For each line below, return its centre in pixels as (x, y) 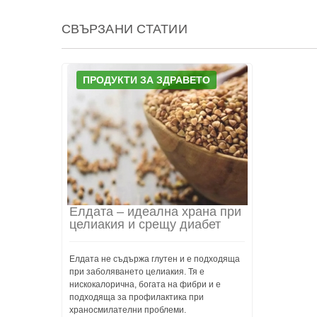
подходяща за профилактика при (137, 297)
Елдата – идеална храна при (155, 212)
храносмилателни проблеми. (128, 310)
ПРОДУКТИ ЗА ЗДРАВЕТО (146, 80)
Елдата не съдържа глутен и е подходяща (155, 259)
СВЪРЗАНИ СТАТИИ (125, 29)
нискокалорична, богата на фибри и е (145, 284)
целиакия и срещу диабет (145, 224)
